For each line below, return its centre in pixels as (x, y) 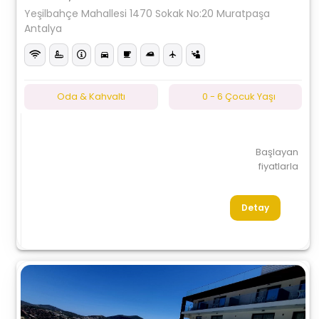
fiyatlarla (278, 166)
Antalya (43, 28)
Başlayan (277, 152)
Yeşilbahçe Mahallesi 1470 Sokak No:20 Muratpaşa (147, 14)
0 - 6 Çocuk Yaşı (239, 96)
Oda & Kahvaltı (91, 96)
